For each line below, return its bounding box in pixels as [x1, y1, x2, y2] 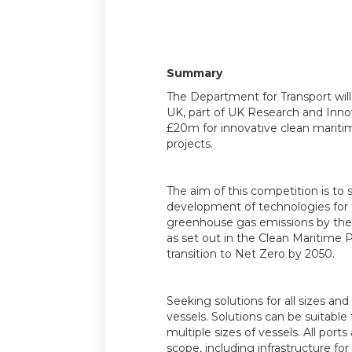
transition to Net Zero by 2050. [166, 247, 335, 262]
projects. [166, 137, 213, 152]
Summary [166, 66, 222, 81]
